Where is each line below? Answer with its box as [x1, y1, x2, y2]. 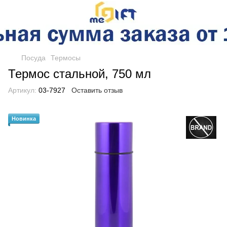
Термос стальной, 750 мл [8, 67, 151, 81]
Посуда [21, 54, 46, 62]
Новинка [12, 116, 36, 122]
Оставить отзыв [71, 86, 123, 94]
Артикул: [8, 86, 36, 94]
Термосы [51, 54, 81, 62]
